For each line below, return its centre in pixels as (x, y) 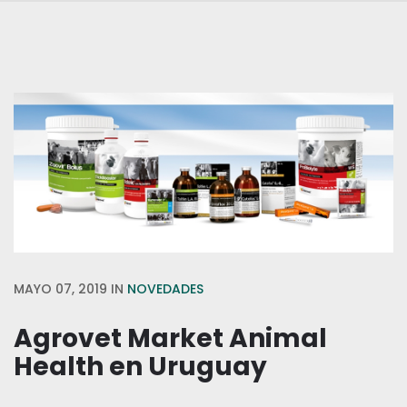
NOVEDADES (165, 289)
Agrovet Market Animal (170, 338)
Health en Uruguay (140, 367)
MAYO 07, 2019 (60, 289)
